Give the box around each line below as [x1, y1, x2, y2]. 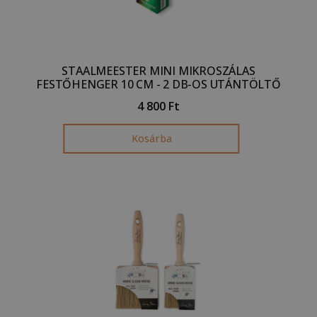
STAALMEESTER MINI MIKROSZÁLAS [62, 62, 255, 79]
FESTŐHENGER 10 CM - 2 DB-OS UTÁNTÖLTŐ [36, 76, 281, 92]
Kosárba [131, 131, 172, 145]
